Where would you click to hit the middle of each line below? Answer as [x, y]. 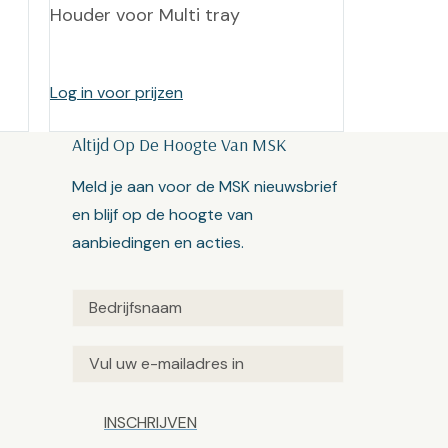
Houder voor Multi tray [145, 15]
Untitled [100, 301]
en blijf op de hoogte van [163, 214]
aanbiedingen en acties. [158, 242]
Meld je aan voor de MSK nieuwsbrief [205, 186]
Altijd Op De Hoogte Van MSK [179, 144]
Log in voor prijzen [116, 92]
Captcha [103, 413]
